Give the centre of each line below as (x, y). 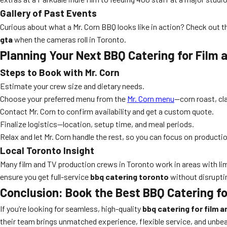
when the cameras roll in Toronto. (69, 39)
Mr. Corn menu (151, 99)
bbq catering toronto (129, 177)
